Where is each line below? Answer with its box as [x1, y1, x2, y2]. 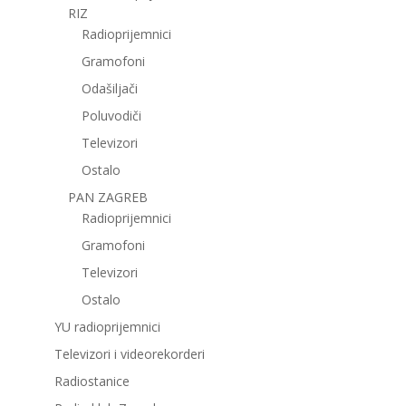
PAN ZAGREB [67, 188, 148, 207]
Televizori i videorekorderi [53, 345, 205, 363]
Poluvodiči [81, 107, 141, 125]
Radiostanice [53, 372, 130, 391]
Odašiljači [81, 80, 138, 98]
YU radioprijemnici [53, 318, 160, 336]
